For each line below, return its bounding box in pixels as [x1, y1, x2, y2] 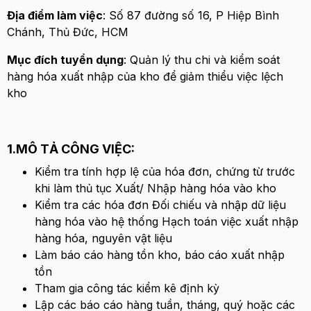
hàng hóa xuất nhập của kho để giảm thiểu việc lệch [7, 69, 283, 83]
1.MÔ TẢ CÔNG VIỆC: [7, 142, 135, 156]
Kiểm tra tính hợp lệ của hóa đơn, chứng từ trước [35, 165, 295, 178]
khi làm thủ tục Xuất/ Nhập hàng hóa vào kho [35, 181, 276, 195]
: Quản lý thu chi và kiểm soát [124, 53, 280, 67]
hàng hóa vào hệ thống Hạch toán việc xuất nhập [35, 215, 299, 228]
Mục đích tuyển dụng [7, 53, 124, 67]
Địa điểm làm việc [7, 8, 103, 22]
